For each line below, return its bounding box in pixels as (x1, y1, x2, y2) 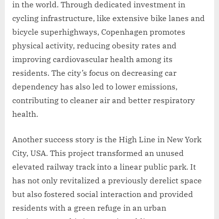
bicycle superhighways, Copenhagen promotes (12, 27, 185, 37)
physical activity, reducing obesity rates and (12, 41, 176, 51)
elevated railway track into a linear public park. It (12, 162, 196, 172)
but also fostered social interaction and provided (12, 189, 193, 199)
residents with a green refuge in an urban (12, 203, 166, 213)
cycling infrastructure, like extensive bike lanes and (12, 13, 205, 23)
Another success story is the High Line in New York (12, 134, 201, 145)
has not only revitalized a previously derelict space (12, 175, 202, 186)
